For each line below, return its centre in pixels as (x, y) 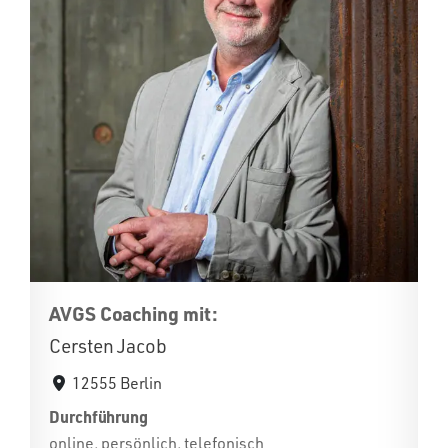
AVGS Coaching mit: (133, 313)
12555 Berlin (117, 383)
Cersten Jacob (108, 346)
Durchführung (99, 416)
